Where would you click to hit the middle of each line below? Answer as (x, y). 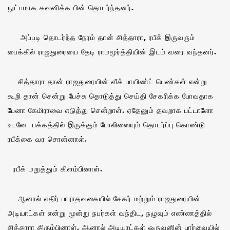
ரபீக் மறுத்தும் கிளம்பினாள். (55, 168)
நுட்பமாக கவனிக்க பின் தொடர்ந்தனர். (71, 7)
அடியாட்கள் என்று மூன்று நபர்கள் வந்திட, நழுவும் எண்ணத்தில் (110, 213)
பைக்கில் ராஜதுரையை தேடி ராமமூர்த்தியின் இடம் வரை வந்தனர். (112, 51)
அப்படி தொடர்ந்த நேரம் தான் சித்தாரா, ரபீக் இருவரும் (101, 37)
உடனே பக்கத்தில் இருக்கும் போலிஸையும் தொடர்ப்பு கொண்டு (107, 124)
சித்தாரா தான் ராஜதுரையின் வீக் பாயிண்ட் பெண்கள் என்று (108, 81)
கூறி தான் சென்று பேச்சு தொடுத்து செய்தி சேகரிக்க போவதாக (111, 95)
